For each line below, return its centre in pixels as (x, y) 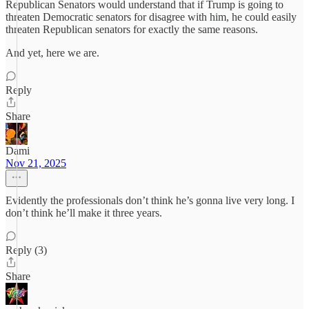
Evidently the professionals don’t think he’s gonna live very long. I (150, 200)
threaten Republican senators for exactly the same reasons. (132, 29)
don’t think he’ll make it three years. (84, 213)
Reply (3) (26, 250)
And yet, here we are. (52, 53)
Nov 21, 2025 (36, 163)
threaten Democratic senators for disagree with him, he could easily (151, 17)
